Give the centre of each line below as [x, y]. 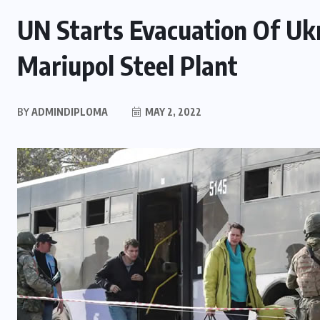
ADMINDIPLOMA [69, 111]
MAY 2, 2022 [172, 111]
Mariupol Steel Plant [127, 65]
